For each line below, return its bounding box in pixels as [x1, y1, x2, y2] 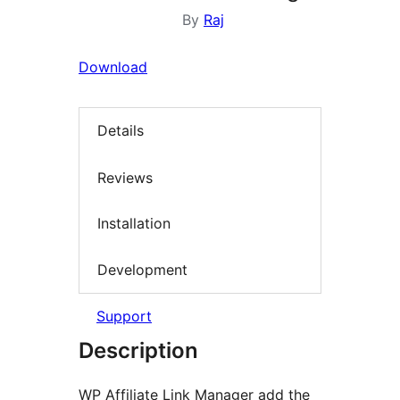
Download [79, 58, 147, 76]
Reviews [97, 168, 153, 187]
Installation [97, 214, 171, 233]
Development [97, 260, 187, 279]
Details [97, 121, 144, 140]
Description [79, 337, 198, 364]
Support [96, 307, 152, 326]
